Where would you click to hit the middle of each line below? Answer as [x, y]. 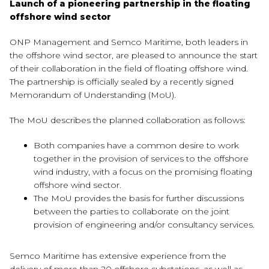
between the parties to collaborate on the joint [131, 211]
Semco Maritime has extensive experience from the [118, 256]
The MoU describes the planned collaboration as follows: [128, 120]
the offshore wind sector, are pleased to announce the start [134, 55]
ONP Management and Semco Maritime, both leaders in [129, 42]
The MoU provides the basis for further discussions [139, 198]
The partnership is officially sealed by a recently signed [122, 82]
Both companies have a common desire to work [136, 145]
